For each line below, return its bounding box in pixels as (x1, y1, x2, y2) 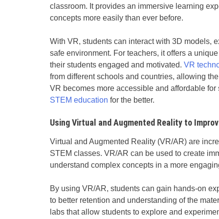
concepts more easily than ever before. (50, 13, 183, 22)
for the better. (108, 95, 154, 104)
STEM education (50, 95, 108, 104)
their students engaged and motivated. (50, 60, 184, 69)
